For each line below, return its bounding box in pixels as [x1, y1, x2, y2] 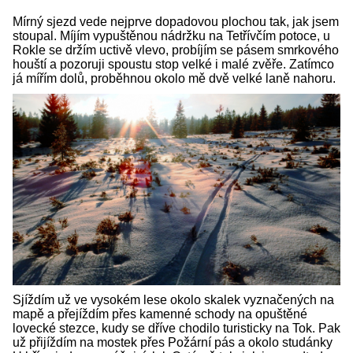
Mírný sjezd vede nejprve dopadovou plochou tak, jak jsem [13, 15, 339, 29]
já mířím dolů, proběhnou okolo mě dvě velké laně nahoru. [13, 72, 336, 86]
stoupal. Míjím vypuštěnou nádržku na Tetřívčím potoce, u [13, 29, 330, 43]
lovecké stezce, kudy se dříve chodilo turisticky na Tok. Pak [13, 321, 340, 336]
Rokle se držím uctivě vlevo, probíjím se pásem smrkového [13, 43, 339, 58]
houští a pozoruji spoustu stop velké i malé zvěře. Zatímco [13, 58, 334, 72]
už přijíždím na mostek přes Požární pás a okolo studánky [13, 336, 333, 350]
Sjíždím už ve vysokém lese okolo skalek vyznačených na [13, 293, 334, 307]
